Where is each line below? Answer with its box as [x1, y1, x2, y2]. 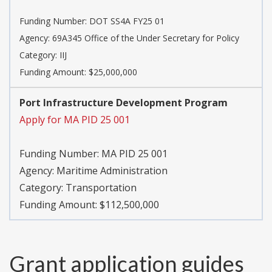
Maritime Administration [56, 163, 168, 177]
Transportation [66, 180, 137, 194]
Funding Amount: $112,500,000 [19, 197, 159, 211]
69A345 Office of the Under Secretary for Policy [52, 32, 239, 44]
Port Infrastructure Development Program [19, 95, 228, 109]
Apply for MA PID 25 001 [19, 112, 130, 126]
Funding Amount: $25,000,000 [19, 66, 137, 78]
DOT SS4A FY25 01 [89, 15, 165, 27]
